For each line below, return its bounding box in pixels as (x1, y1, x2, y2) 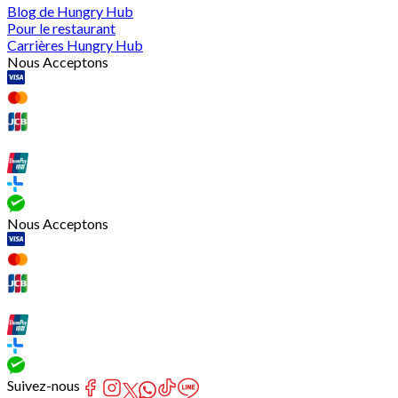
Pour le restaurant (7, 20, 115, 37)
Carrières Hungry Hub (7, 36, 143, 54)
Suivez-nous (7, 377, 80, 394)
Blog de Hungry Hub (7, 3, 133, 20)
